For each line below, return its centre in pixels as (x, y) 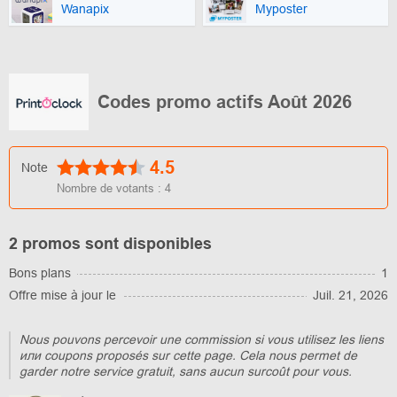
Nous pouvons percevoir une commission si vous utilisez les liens (202, 340)
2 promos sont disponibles (110, 244)
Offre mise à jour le (62, 296)
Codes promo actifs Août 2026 (225, 101)
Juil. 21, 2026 (350, 296)
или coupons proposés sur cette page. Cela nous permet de (188, 356)
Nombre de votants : (111, 189)
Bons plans (40, 273)
